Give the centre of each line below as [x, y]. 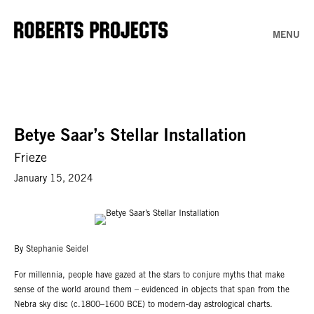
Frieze [30, 159]
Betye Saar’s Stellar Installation [130, 137]
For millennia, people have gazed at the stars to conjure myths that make [149, 275]
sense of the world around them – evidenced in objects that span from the [152, 290]
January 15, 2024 [54, 179]
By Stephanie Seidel [51, 250]
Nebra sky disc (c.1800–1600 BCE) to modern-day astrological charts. [143, 305]
